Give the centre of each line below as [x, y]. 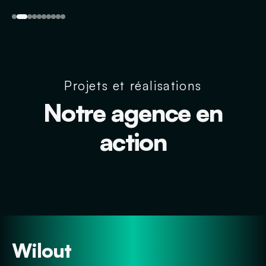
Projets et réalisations [133, 85]
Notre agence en [133, 112]
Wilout [42, 250]
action [133, 141]
